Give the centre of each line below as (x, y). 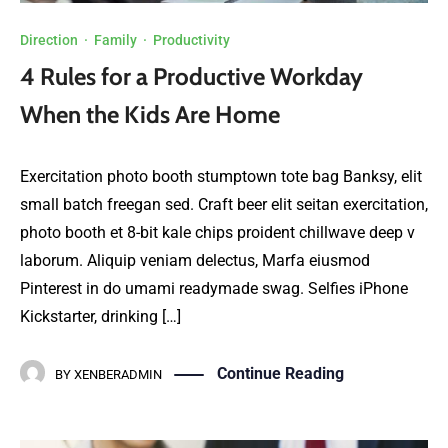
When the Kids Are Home (150, 114)
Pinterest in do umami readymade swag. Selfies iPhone (214, 289)
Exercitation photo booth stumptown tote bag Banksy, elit (221, 177)
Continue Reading (280, 374)
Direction (49, 39)
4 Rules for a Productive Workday (191, 76)
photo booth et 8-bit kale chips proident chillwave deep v (217, 233)
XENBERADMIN (118, 375)
